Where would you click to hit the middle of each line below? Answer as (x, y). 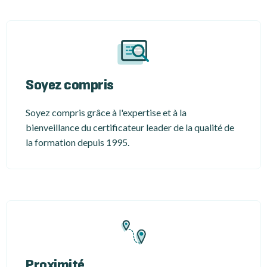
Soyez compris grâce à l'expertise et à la (106, 112)
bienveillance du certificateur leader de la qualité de (130, 127)
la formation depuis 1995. (77, 142)
